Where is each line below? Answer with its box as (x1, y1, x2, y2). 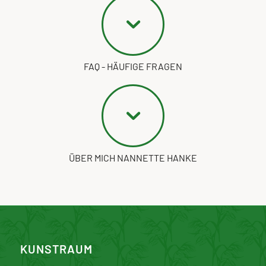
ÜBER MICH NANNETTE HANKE (68, 151, 197, 163)
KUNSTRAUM (20, 241, 93, 256)
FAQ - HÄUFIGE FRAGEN (83, 60, 182, 72)
